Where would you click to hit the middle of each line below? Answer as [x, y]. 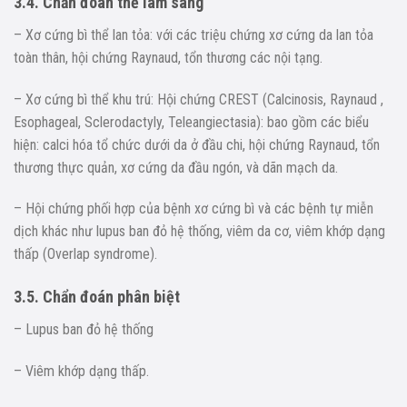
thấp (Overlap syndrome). [85, 254]
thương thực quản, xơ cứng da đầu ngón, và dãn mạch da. [176, 167]
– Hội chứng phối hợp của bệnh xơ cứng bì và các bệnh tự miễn [194, 209]
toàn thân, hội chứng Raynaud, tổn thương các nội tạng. [168, 57]
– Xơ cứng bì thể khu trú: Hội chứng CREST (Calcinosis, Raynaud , [199, 99]
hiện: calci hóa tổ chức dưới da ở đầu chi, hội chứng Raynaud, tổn [197, 144]
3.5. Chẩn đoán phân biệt [97, 297]
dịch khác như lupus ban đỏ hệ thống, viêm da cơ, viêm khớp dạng [199, 232]
